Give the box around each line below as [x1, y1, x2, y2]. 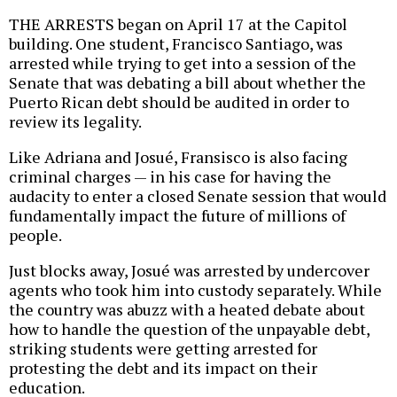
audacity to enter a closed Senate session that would [9, 185, 386, 207]
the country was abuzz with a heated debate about [9, 299, 365, 321]
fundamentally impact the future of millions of [9, 205, 346, 227]
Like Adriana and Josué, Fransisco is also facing [9, 146, 347, 168]
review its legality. [9, 111, 142, 133]
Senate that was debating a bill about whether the [9, 72, 366, 94]
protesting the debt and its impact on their [9, 357, 317, 379]
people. [9, 224, 62, 246]
